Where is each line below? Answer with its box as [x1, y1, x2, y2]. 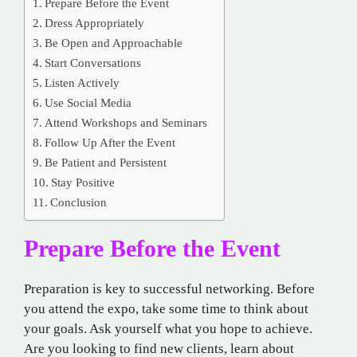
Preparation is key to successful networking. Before [24, 281, 315, 297]
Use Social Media [45, 96, 132, 110]
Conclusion [50, 195, 108, 210]
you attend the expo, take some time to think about [24, 301, 308, 317]
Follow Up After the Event [45, 135, 176, 150]
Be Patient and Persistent [45, 155, 167, 170]
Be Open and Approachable [45, 36, 183, 50]
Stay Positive [51, 175, 116, 190]
